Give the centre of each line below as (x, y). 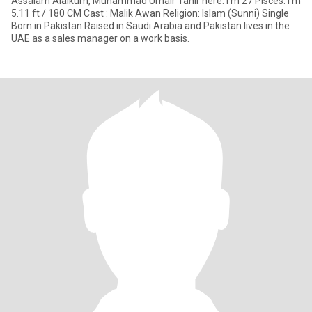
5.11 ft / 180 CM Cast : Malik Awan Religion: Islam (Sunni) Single (47, 13)
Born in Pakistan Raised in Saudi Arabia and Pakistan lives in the (48, 26)
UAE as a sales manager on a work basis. (100, 38)
